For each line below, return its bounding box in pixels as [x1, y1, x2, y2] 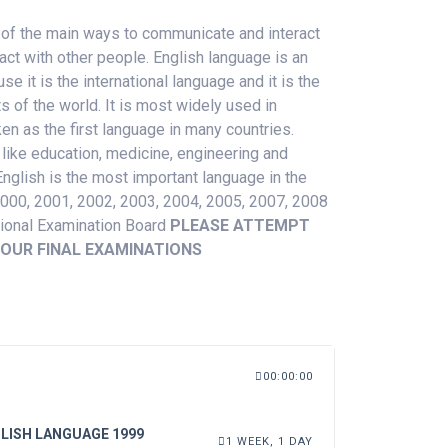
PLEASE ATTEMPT [170, 216, 310, 235]
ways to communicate [79, 24, 239, 43]
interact [264, 24, 320, 43]
